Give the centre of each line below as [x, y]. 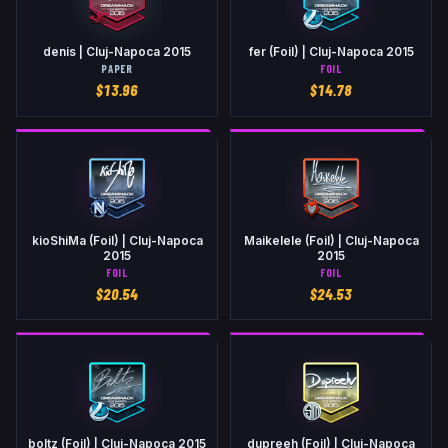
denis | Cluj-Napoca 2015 [117, 51]
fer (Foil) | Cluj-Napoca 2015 [331, 51]
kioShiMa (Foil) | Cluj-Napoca [117, 240]
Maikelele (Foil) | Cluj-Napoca [331, 240]
